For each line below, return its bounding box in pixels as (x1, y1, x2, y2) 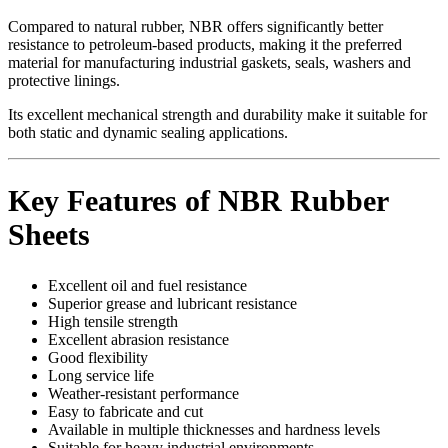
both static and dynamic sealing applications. (8, 123, 288, 141)
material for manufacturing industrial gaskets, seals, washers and (8, 53, 411, 71)
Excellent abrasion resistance (48, 331, 229, 349)
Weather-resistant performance (48, 385, 239, 403)
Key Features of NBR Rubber (8, 184, 388, 218)
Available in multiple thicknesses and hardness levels (48, 421, 380, 439)
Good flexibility (48, 349, 148, 367)
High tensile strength (48, 313, 178, 331)
